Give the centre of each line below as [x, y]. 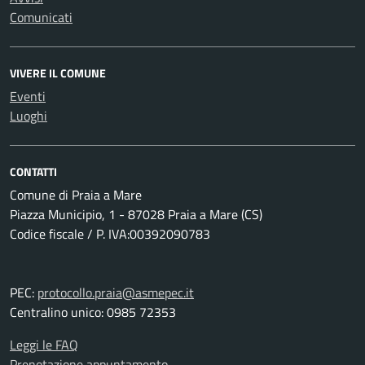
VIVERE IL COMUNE [58, 73]
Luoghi [29, 115]
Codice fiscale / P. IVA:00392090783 [110, 233]
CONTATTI [33, 171]
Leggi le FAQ [44, 344]
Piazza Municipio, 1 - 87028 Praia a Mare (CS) [136, 214]
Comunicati [41, 17]
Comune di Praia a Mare [76, 194]
